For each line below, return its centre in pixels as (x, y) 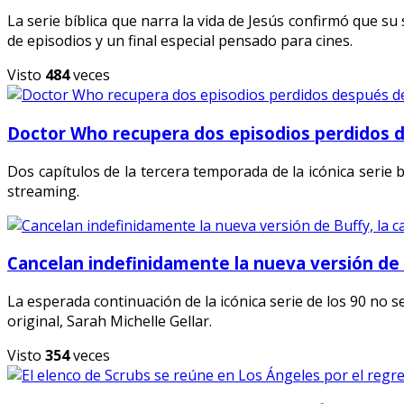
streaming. (43, 191)
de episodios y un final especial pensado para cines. (180, 41)
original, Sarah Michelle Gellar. (110, 321)
